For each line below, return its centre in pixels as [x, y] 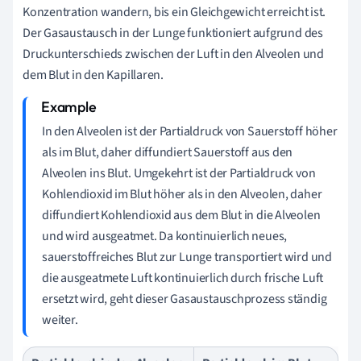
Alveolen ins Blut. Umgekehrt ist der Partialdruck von [179, 173]
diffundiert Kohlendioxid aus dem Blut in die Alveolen [181, 215]
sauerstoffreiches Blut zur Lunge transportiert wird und [187, 257]
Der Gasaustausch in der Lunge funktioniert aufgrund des [173, 33]
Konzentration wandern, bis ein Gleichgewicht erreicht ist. [174, 12]
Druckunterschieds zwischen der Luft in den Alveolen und [173, 54]
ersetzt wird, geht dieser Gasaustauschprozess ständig [185, 299]
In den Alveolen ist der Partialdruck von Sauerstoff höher [190, 131]
